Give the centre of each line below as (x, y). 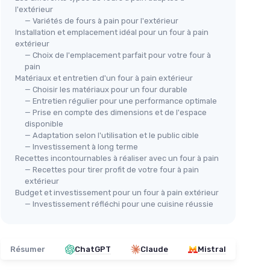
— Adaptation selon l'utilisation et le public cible (112, 135)
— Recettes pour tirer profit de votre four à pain (112, 170)
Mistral (212, 249)
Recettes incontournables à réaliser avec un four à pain (117, 158)
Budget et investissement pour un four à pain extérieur (117, 193)
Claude (154, 249)
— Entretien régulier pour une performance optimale (121, 101)
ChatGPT (93, 249)
